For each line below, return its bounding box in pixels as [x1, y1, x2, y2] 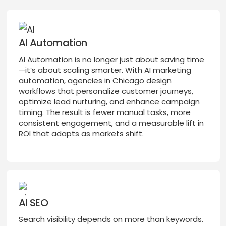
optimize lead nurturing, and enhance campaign [18, 96, 200, 107]
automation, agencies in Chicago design [18, 75, 172, 86]
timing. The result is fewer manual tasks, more [18, 107, 191, 118]
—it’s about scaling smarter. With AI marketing [18, 65, 191, 76]
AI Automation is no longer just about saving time [18, 54, 204, 65]
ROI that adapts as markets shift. [18, 128, 144, 139]
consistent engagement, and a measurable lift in [18, 118, 204, 129]
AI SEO [18, 196, 48, 210]
